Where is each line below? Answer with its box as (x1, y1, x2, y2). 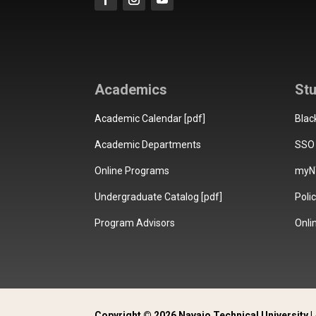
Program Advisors (95, 217, 176, 229)
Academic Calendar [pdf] (95, 113, 206, 124)
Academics (95, 81, 168, 98)
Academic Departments (95, 139, 202, 150)
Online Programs (95, 165, 170, 176)
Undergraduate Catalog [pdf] (95, 191, 223, 202)
